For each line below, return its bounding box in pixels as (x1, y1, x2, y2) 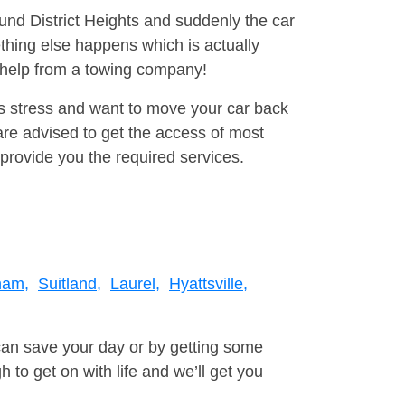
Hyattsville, (169, 275, 248, 294)
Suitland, (38, 275, 101, 294)
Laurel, (110, 275, 160, 294)
